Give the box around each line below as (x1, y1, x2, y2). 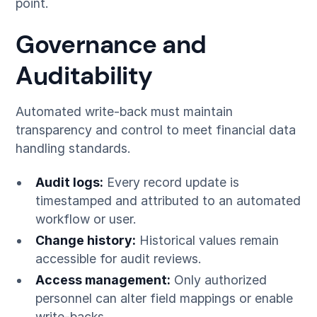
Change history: (35, 232, 136, 248)
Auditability (16, 59, 153, 93)
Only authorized (170, 272, 267, 287)
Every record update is (103, 174, 239, 190)
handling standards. (16, 141, 132, 156)
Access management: (35, 272, 171, 287)
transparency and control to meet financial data (16, 122, 296, 138)
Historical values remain (135, 232, 279, 248)
